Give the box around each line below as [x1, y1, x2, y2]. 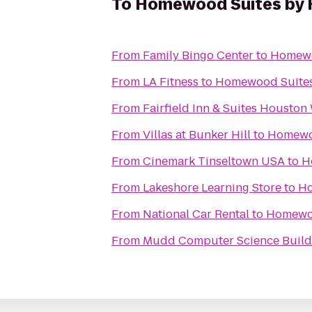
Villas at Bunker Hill [143, 127, 251, 143]
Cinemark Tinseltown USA [143, 153, 285, 169]
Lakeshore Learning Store [143, 180, 281, 196]
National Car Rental [143, 206, 249, 222]
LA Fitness [143, 74, 198, 90]
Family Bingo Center [143, 47, 253, 63]
